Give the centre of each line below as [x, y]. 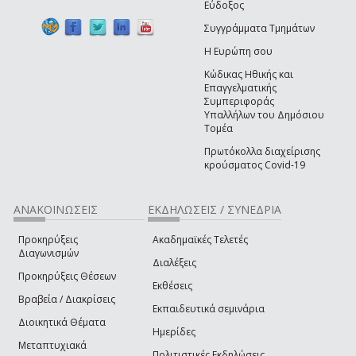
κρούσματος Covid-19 [255, 165]
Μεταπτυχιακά [52, 346]
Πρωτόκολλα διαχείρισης [262, 152]
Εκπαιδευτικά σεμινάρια [209, 309]
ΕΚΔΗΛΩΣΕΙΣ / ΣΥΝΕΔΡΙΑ [215, 210]
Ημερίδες [174, 332]
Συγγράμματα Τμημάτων [259, 29]
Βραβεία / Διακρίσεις [67, 300]
